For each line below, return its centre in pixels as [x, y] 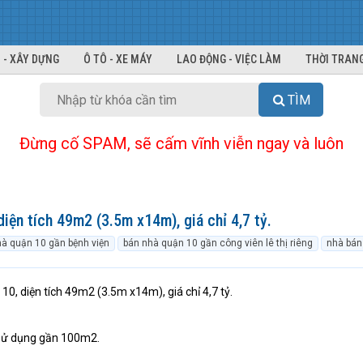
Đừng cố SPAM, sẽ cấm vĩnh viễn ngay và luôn [181, 143]
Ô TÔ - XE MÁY [118, 59]
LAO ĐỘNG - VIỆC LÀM [229, 59]
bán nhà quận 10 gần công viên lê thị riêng [218, 243]
